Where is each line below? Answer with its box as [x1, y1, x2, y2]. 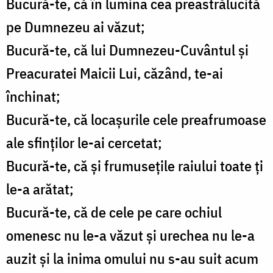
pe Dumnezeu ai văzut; [6, 17, 145, 37]
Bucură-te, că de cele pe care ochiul [6, 202, 222, 222]
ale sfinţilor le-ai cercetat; [6, 133, 162, 153]
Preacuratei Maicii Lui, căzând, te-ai [6, 63, 223, 83]
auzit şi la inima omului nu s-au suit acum [6, 249, 258, 269]
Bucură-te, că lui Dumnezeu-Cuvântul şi [6, 40, 249, 60]
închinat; [6, 87, 60, 107]
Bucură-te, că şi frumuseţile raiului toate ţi [6, 156, 263, 176]
